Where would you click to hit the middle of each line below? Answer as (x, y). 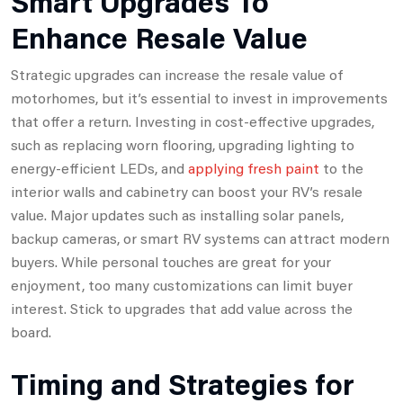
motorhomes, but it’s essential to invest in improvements (199, 97)
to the (341, 167)
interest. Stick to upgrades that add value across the (182, 308)
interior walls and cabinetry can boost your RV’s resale (187, 191)
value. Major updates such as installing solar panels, (177, 214)
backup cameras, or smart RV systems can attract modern (200, 237)
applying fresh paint (254, 167)
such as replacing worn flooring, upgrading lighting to (183, 144)
